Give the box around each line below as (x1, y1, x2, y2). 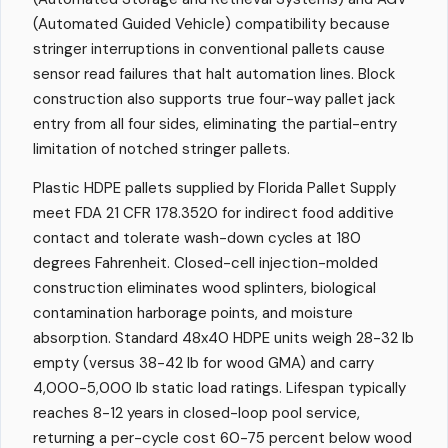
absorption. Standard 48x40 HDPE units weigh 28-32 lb (33, 328, 414, 349)
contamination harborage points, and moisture (33, 303, 353, 324)
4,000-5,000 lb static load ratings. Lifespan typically (33, 378, 406, 399)
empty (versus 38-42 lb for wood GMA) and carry (33, 353, 374, 374)
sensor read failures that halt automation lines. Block (33, 64, 395, 85)
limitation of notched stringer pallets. (33, 139, 290, 160)
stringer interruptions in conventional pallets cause (33, 39, 385, 60)
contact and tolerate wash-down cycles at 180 (33, 228, 361, 249)
